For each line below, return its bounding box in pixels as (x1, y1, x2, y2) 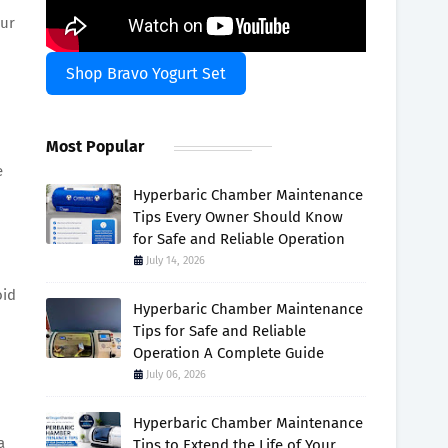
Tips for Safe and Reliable (133, 322, 306, 340)
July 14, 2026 (146, 254, 205, 267)
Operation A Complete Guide (133, 344, 324, 362)
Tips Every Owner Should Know (133, 208, 343, 226)
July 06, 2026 (146, 368, 206, 381)
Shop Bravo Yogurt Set (66, 64, 226, 83)
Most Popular (46, 137, 144, 156)
